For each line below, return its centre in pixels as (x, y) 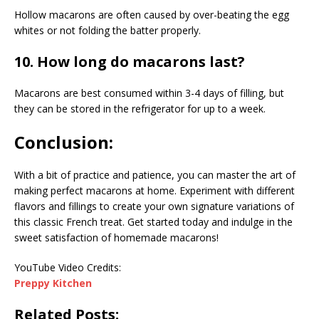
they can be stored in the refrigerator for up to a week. (140, 108)
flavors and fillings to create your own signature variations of (154, 206)
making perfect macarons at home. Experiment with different (155, 190)
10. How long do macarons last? (130, 61)
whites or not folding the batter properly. (108, 30)
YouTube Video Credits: (68, 267)
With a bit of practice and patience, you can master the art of (155, 174)
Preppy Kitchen (53, 283)
